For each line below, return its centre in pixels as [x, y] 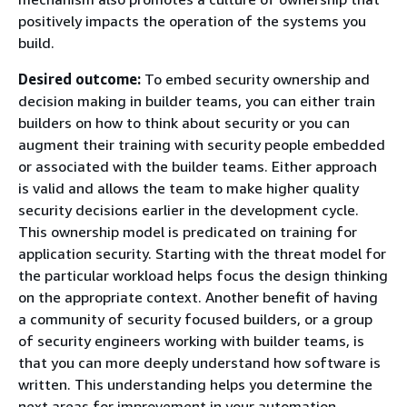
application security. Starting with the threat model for [202, 253]
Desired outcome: [81, 79]
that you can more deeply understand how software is [199, 362]
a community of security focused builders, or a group [195, 319]
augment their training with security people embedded [202, 144]
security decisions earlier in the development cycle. [189, 210]
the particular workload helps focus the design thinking [203, 275]
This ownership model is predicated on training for [188, 232]
